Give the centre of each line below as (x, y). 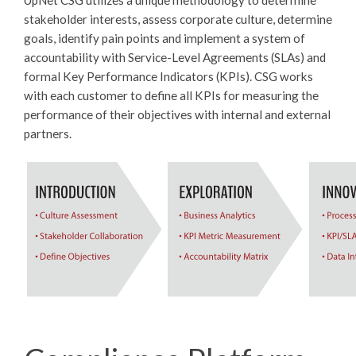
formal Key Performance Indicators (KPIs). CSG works (168, 76)
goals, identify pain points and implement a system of (164, 38)
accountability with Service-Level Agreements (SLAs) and (175, 57)
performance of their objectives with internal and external (177, 114)
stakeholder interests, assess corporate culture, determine (178, 19)
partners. (48, 133)
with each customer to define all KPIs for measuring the (171, 95)
